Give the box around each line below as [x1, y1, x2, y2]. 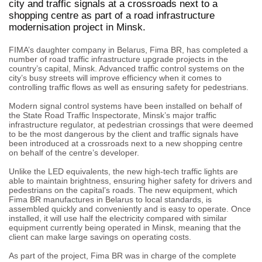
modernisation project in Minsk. [9, 21, 146, 33]
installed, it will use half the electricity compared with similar [9, 213, 227, 223]
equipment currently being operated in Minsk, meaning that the [9, 222, 241, 232]
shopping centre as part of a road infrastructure [9, 9, 215, 21]
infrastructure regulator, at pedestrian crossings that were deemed [9, 119, 253, 129]
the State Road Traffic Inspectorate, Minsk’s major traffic [9, 110, 216, 120]
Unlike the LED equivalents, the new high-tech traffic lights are [9, 166, 238, 176]
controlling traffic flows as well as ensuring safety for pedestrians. [9, 82, 249, 92]
